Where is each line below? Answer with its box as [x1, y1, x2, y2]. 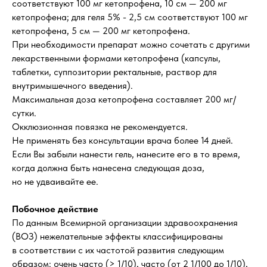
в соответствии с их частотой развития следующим [12, 244, 224, 256]
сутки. [12, 107, 36, 119]
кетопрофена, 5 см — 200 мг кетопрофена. [12, 25, 190, 36]
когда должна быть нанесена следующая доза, [12, 162, 204, 173]
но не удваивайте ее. [12, 176, 98, 187]
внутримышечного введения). [12, 80, 133, 91]
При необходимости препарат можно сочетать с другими [12, 39, 250, 50]
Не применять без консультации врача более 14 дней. [12, 135, 233, 146]
